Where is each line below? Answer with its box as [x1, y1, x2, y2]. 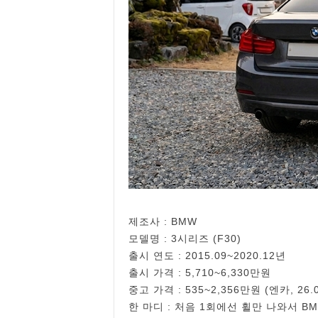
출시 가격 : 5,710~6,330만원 [128, 267, 271, 278]
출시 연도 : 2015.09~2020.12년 [128, 250, 286, 261]
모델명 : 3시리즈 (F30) [128, 233, 241, 244]
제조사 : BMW [128, 216, 197, 227]
